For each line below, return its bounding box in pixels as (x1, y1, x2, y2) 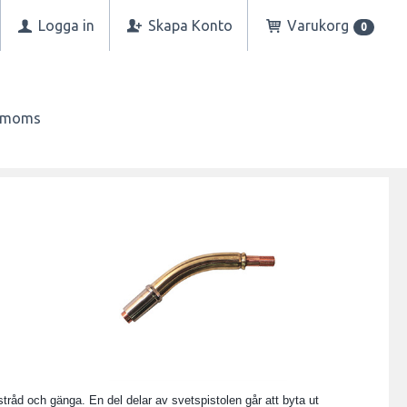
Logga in (34, 17, 94, 34)
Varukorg (286, 17, 349, 34)
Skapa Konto (144, 17, 233, 34)
